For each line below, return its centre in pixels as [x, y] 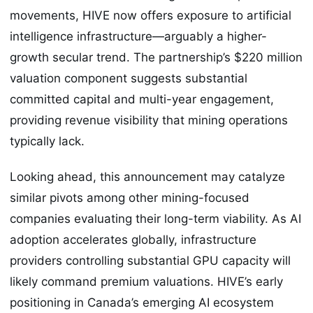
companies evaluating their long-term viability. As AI [155, 218]
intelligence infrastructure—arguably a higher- [138, 37]
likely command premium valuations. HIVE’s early [146, 281]
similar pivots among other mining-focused [130, 197]
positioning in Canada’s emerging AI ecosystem [142, 302]
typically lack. [47, 141]
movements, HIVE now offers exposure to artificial [151, 16]
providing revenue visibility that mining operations [149, 121]
